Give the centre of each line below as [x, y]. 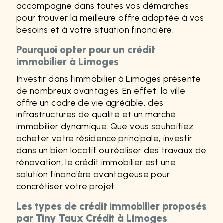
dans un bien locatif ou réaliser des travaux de [111, 150]
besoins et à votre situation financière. [95, 30]
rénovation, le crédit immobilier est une [96, 162]
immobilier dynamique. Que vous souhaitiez [105, 126]
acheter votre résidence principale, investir [105, 138]
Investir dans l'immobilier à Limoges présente [109, 79]
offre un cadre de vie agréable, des [90, 103]
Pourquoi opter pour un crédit [86, 50]
